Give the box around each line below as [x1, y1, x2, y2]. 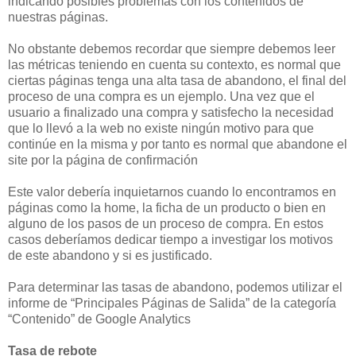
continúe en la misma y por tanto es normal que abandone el [8, 137, 347, 151]
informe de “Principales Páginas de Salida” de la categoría [8, 296, 336, 310]
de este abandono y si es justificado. [8, 248, 212, 262]
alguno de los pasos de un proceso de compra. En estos [8, 216, 323, 230]
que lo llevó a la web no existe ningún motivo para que [8, 121, 314, 135]
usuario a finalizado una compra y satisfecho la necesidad [8, 105, 334, 119]
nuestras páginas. [8, 10, 108, 24]
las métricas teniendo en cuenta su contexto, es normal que [8, 57, 341, 72]
